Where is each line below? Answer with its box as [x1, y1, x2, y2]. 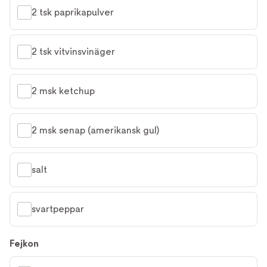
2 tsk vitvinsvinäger [32, 46, 115, 57]
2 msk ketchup [32, 85, 95, 97]
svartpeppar [32, 203, 84, 215]
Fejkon [10, 238, 39, 249]
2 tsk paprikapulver [32, 7, 114, 18]
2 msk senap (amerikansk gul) [32, 125, 159, 136]
